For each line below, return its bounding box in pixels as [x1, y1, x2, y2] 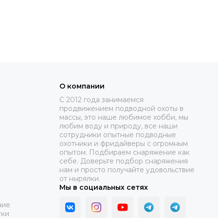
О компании [59, 82, 105, 91]
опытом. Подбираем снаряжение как [59, 148, 190, 157]
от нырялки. [59, 174, 100, 183]
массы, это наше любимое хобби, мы [59, 113, 188, 122]
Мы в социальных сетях [59, 183, 148, 192]
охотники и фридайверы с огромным [59, 139, 188, 148]
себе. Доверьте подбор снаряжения [59, 157, 188, 166]
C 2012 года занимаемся [59, 95, 144, 105]
